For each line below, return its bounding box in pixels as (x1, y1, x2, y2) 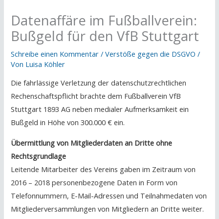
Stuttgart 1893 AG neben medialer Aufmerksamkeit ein (11, 104, 189, 114)
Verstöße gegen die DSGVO (105, 48, 196, 59)
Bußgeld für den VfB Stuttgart (11, 26, 199, 45)
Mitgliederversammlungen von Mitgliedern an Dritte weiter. (11, 203, 204, 214)
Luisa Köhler (25, 59, 66, 69)
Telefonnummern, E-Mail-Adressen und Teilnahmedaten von (11, 190, 207, 200)
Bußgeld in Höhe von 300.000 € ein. (11, 117, 127, 128)
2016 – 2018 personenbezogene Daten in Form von (11, 177, 178, 187)
